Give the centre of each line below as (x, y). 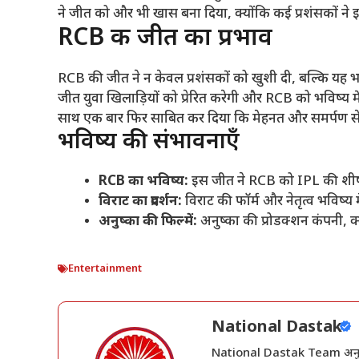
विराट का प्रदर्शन (138, 202)
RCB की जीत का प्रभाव (165, 39)
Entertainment (105, 268)
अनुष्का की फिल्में (146, 222)
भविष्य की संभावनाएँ (149, 143)
